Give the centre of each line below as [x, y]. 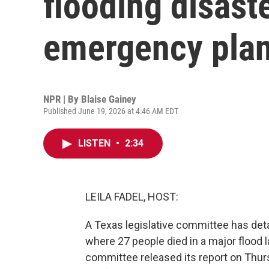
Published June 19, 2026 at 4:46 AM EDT [111, 111]
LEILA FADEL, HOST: [132, 197]
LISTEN [95, 143]
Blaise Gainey [109, 99]
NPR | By [62, 99]
